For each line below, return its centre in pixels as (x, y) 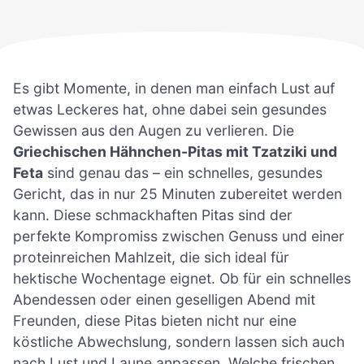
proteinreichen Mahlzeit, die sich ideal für (151, 257)
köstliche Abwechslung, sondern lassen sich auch (179, 341)
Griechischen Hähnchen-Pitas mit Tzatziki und (175, 151)
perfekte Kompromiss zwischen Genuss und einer (179, 236)
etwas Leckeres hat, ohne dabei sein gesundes (170, 109)
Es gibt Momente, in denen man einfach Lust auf (174, 88)
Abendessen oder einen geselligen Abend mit (164, 299)
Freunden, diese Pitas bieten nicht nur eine (155, 320)
